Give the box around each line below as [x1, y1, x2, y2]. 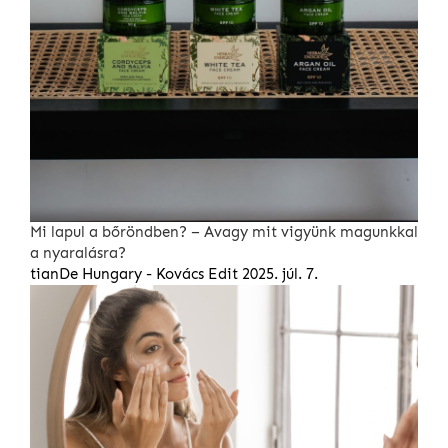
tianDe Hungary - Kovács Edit [30, 265, 238, 284]
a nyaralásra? [30, 244, 126, 263]
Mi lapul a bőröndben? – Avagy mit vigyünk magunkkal [30, 223, 418, 242]
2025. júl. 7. [242, 265, 318, 284]
